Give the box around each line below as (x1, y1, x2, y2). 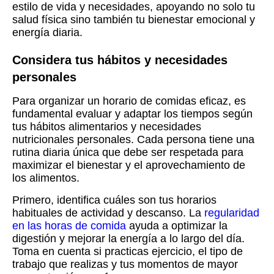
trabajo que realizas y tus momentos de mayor (12, 258, 238, 271)
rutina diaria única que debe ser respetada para (12, 146, 243, 159)
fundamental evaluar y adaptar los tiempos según (12, 108, 253, 120)
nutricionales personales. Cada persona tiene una (12, 133, 254, 146)
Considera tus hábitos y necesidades (12, 53, 228, 67)
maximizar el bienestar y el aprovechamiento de (12, 159, 245, 172)
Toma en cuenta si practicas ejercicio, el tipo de (12, 245, 243, 258)
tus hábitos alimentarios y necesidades (12, 120, 201, 133)
